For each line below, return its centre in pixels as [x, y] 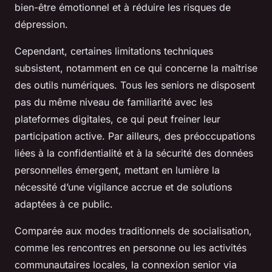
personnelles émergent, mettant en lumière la [117, 170]
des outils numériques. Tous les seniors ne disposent [135, 85]
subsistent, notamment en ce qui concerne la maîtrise [136, 68]
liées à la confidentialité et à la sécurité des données [134, 153]
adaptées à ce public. [64, 204]
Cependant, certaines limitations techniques [114, 51]
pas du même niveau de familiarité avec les [114, 102]
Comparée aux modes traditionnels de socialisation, [133, 231]
